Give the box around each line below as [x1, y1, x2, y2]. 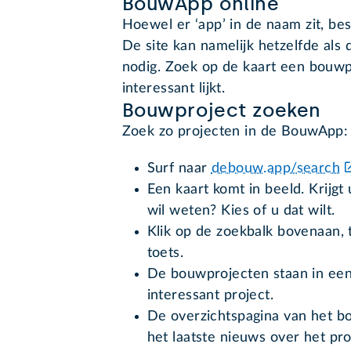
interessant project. [147, 288, 274, 303]
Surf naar [147, 161, 212, 176]
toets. [147, 246, 188, 261]
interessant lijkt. [121, 81, 230, 96]
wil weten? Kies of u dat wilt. [147, 204, 335, 219]
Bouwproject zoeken [121, 99, 321, 122]
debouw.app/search [211, 161, 341, 176]
